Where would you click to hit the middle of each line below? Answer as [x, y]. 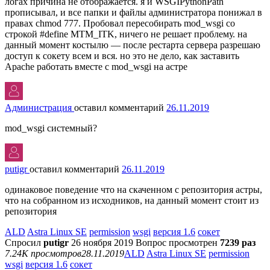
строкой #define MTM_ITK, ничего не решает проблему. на [126, 34]
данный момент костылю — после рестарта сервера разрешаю [133, 45]
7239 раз [238, 242]
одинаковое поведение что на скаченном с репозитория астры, [133, 189]
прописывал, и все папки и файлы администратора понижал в [133, 12]
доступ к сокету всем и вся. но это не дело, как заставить [122, 55]
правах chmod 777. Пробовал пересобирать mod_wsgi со [120, 23]
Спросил [24, 242]
